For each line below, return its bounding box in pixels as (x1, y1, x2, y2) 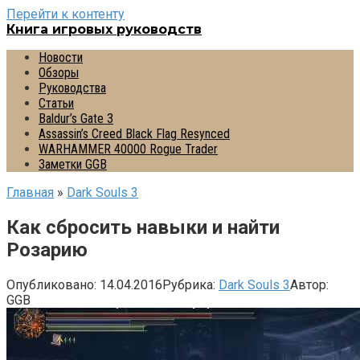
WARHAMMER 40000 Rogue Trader (39, 141, 218, 157)
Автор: (290, 276, 329, 292)
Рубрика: (162, 276, 215, 292)
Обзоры (39, 65, 79, 80)
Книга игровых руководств (6, 22, 202, 37)
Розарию (6, 238, 88, 261)
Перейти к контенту (6, 6, 125, 22)
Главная (6, 185, 54, 200)
